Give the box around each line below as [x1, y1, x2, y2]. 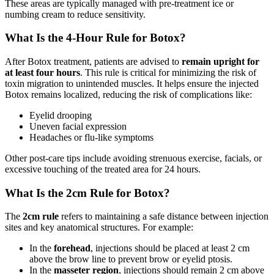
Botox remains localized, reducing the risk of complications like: [5, 89, 252, 100]
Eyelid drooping [29, 110, 92, 120]
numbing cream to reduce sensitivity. [5, 9, 146, 20]
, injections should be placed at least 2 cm [91, 243, 250, 254]
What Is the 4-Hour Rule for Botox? [5, 31, 186, 45]
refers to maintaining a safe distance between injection [59, 211, 268, 222]
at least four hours [5, 67, 80, 78]
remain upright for [182, 56, 259, 67]
